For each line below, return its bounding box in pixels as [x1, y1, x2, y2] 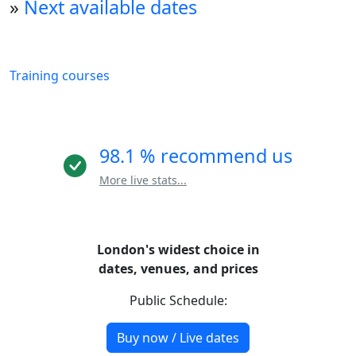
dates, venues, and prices [98, 259, 258, 277]
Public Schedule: [129, 291, 227, 309]
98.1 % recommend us [99, 142, 292, 168]
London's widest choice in [96, 240, 260, 258]
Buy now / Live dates [117, 328, 239, 346]
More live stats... [99, 172, 187, 188]
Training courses [10, 66, 110, 84]
